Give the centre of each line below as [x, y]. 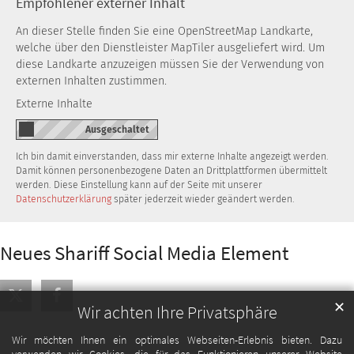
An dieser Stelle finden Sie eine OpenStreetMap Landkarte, [164, 31]
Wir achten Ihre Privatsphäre [177, 313]
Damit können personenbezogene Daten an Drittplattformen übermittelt [171, 170]
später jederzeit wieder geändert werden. [203, 199]
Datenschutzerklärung [64, 199]
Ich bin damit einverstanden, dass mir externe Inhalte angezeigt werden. [172, 156]
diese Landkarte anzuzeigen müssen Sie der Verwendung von [170, 64]
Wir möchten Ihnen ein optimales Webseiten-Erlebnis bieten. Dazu [177, 340]
